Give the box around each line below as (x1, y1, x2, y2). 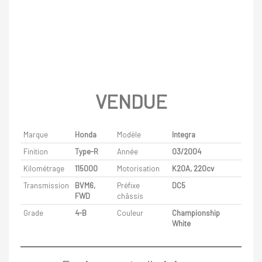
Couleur (117, 208, 143, 218)
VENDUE (95, 89, 167, 113)
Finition (23, 147, 48, 157)
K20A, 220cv (172, 164, 214, 174)
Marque (23, 130, 48, 140)
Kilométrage (23, 164, 64, 174)
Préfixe (117, 181, 140, 191)
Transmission (23, 181, 69, 191)
